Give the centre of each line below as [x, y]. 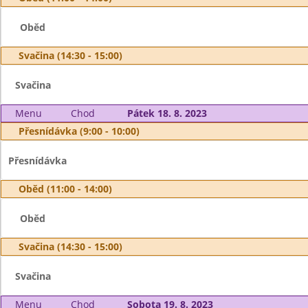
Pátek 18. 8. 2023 [167, 113]
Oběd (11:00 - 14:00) [65, 189]
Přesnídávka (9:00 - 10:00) [79, 131]
